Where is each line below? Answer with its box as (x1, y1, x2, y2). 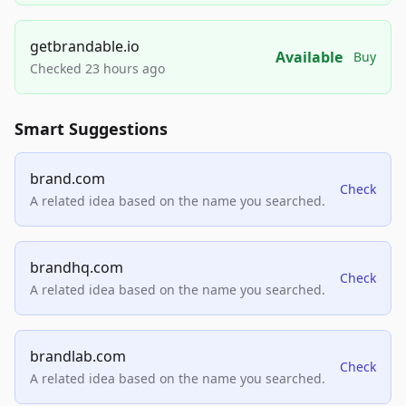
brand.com (30, 169, 105, 189)
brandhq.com (30, 257, 123, 278)
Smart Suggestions (14, 118, 168, 140)
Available (275, 47, 343, 68)
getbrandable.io (30, 36, 140, 57)
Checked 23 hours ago (30, 60, 165, 78)
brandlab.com (30, 346, 126, 367)
